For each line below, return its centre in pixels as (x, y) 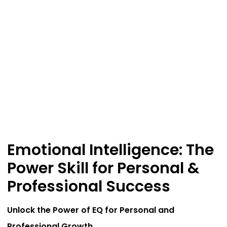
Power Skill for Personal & (104, 168)
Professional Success (89, 187)
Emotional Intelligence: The (111, 150)
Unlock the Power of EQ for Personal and (91, 210)
